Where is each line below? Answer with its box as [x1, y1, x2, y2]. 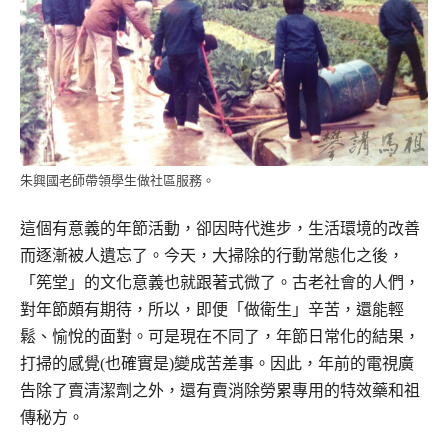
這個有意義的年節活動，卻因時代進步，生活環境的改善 [20, 219, 420, 237]
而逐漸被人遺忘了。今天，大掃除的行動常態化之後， [20, 246, 404, 264]
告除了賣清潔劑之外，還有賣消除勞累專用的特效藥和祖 [20, 381, 420, 399]
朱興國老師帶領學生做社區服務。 [20, 172, 215, 188]
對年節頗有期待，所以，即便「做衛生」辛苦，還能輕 [20, 300, 404, 318]
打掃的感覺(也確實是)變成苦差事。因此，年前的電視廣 [20, 354, 414, 372]
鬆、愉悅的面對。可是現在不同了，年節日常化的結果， [20, 327, 420, 345]
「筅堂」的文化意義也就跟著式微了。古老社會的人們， [20, 273, 420, 291]
